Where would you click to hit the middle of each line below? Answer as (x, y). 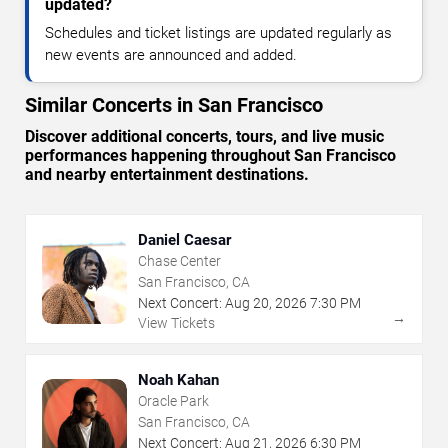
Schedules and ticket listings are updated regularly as (218, 33)
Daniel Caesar (184, 240)
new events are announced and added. (171, 55)
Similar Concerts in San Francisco (174, 105)
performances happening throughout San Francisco (210, 156)
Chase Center (179, 261)
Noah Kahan (178, 380)
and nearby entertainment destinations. (167, 175)
